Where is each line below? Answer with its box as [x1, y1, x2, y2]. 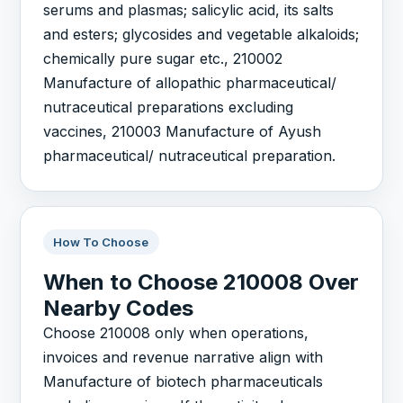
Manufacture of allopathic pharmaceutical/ [43, 73, 337, 92]
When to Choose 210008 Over [43, 269, 360, 296]
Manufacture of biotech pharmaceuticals [43, 372, 324, 391]
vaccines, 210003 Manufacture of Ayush [43, 121, 322, 140]
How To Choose [53, 234, 149, 249]
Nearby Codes [43, 295, 194, 322]
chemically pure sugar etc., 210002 [43, 49, 283, 67]
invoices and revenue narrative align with [43, 348, 324, 367]
